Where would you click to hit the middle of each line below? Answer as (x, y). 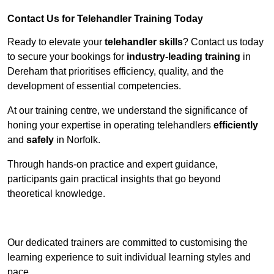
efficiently (236, 125)
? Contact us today (223, 42)
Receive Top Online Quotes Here (137, 218)
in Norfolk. (77, 140)
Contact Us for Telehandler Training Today (105, 19)
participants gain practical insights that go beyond (114, 179)
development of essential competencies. (94, 86)
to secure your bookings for (67, 57)
